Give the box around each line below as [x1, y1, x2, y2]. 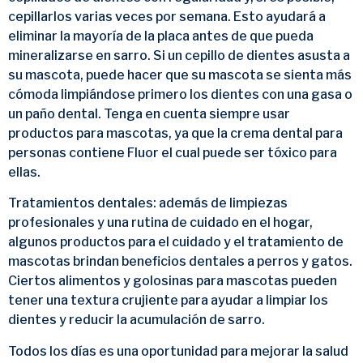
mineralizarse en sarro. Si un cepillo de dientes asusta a [8, 47, 350, 63]
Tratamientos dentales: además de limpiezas [8, 195, 288, 211]
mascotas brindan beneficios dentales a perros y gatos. [8, 254, 352, 270]
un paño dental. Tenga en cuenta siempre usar [8, 105, 290, 122]
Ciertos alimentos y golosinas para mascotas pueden [8, 273, 337, 289]
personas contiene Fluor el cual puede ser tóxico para [8, 144, 337, 160]
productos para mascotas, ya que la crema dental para [8, 125, 343, 141]
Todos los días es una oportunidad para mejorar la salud [8, 343, 348, 359]
